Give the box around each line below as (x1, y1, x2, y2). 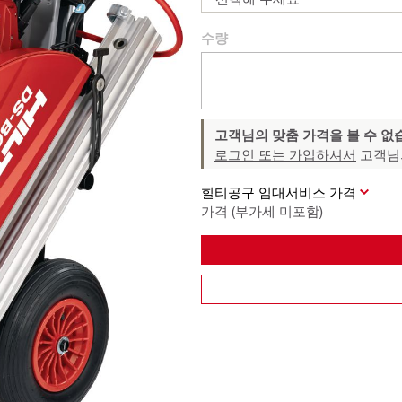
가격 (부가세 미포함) (201, 203, 323, 219)
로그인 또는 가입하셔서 (214, 146, 356, 162)
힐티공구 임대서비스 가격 (201, 184, 356, 200)
